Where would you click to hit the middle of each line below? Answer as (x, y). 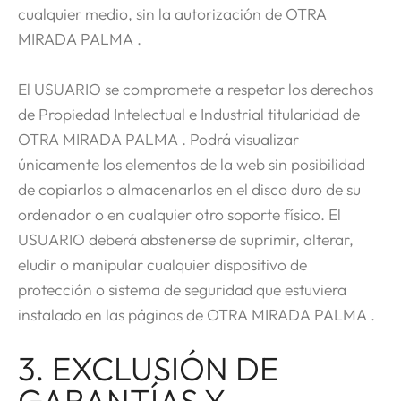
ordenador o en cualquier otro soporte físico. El (179, 214)
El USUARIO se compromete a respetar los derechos (196, 89)
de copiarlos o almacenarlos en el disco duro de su (189, 189)
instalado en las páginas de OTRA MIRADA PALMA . (196, 314)
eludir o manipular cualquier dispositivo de (162, 264)
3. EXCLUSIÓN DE (148, 368)
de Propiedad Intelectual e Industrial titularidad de (189, 114)
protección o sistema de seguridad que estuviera (182, 289)
